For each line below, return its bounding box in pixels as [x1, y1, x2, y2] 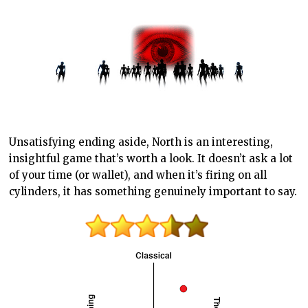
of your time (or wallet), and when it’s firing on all [9, 168, 267, 182]
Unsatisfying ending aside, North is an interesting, [9, 135, 274, 149]
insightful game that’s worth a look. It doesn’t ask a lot [9, 152, 294, 166]
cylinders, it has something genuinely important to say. [9, 185, 298, 199]
